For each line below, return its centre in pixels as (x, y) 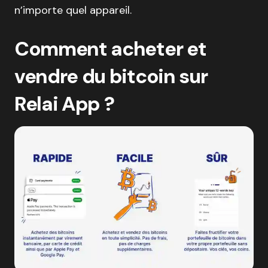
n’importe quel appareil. (73, 10)
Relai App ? (64, 104)
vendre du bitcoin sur (111, 77)
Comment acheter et (110, 49)
